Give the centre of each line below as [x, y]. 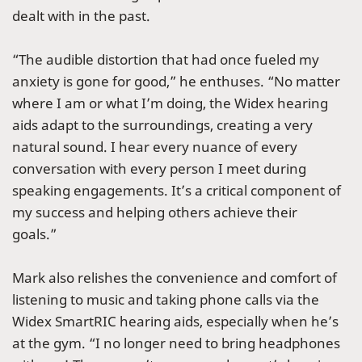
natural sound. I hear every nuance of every [155, 147]
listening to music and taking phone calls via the [166, 300]
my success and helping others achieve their [155, 213]
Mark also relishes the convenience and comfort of [175, 278]
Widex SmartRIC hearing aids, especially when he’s [175, 322]
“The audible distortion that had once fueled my [166, 60]
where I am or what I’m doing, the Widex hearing [170, 103]
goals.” [34, 234]
